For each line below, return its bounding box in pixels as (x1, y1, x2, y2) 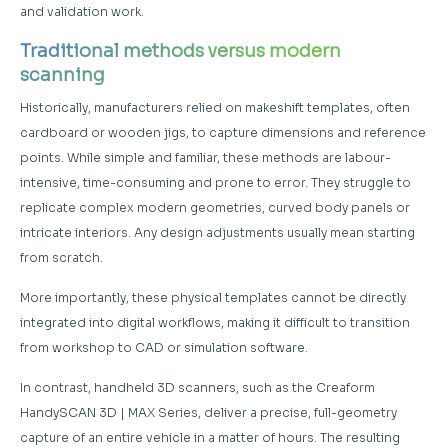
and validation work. (20, 3, 144, 19)
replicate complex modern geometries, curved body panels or (20, 199, 410, 215)
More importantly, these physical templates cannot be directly (20, 289, 406, 305)
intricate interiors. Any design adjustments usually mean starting (20, 224, 415, 240)
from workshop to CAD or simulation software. (20, 339, 308, 355)
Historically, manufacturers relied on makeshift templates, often (20, 99, 410, 115)
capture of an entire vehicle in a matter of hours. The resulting (20, 429, 400, 445)
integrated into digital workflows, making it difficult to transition (20, 314, 410, 330)
